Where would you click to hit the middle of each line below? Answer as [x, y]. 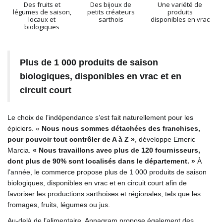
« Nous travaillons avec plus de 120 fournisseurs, [116, 150]
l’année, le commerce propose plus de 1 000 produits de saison [107, 172]
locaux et [42, 19]
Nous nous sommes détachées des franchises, [120, 128]
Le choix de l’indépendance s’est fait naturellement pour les [100, 117]
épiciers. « [24, 128]
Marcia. [20, 150]
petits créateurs [111, 12]
